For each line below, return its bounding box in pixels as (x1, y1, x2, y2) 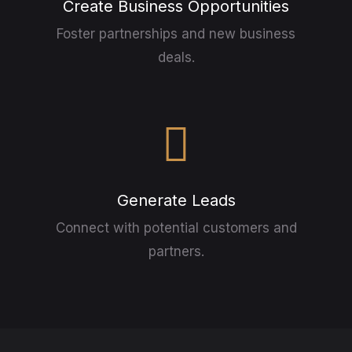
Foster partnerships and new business (57, 25, 295, 42)
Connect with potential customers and (55, 219, 297, 236)
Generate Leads (116, 190, 236, 210)
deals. (157, 49, 195, 65)
